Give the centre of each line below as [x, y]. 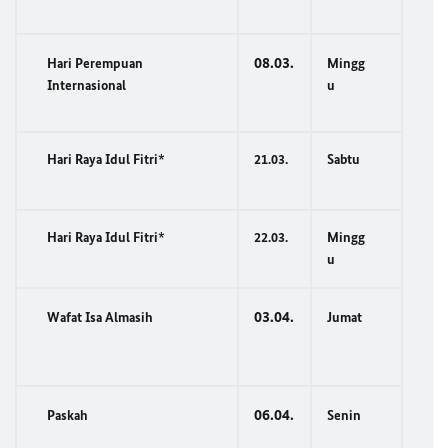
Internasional [88, 85]
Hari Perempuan [95, 63]
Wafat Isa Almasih [100, 317]
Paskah [67, 415]
